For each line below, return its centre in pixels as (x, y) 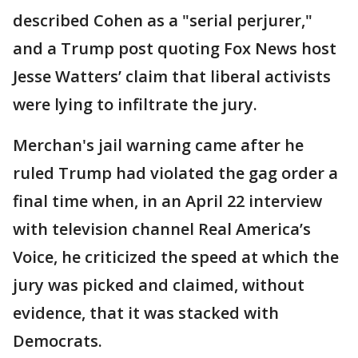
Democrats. (58, 340)
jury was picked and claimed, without (159, 284)
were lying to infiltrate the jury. (135, 104)
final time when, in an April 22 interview (167, 201)
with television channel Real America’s (162, 229)
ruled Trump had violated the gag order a (175, 173)
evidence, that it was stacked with (146, 312)
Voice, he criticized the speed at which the (176, 257)
